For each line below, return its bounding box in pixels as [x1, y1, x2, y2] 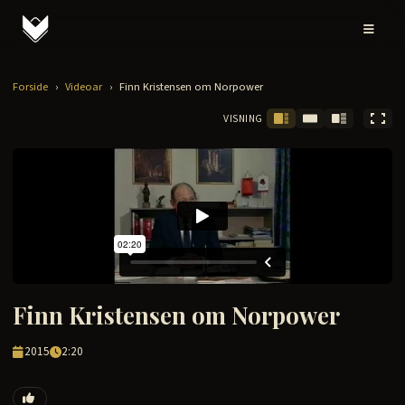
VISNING [222, 110, 263, 127]
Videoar [65, 79, 102, 95]
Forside [13, 79, 48, 95]
